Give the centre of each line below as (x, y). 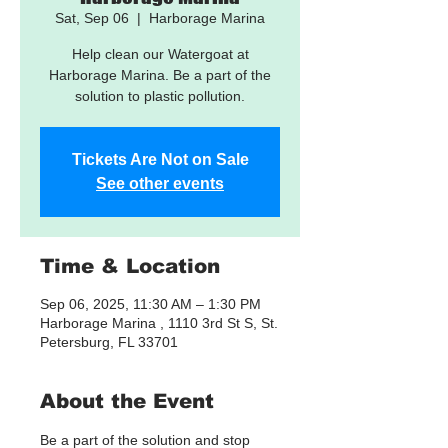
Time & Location (130, 266)
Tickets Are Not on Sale (160, 159)
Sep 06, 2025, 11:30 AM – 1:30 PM (150, 304)
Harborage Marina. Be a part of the (160, 75)
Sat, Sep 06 (92, 18)
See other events (160, 183)
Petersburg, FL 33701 (109, 342)
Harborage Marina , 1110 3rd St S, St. (159, 323)
